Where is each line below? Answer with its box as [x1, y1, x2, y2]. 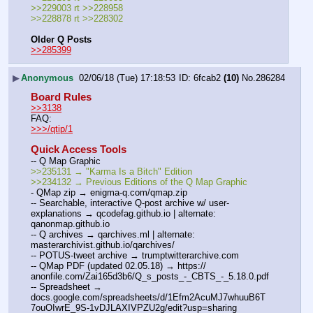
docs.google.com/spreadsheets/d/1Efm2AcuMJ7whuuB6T [31, 291, 265, 303]
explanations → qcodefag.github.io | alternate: [31, 208, 216, 219]
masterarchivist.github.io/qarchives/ [31, 239, 175, 250]
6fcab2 [194, 72, 221, 83]
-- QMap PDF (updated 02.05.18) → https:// [31, 260, 206, 271]
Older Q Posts [31, 34, 92, 45]
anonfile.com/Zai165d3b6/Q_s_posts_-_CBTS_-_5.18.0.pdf [31, 270, 269, 282]
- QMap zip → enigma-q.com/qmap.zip [31, 187, 187, 198]
